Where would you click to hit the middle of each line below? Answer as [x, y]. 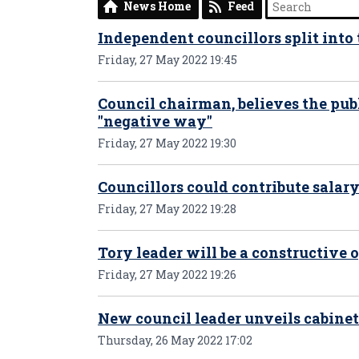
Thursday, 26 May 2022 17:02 [175, 340]
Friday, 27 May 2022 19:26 [167, 274]
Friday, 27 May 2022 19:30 [167, 143]
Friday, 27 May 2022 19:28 [167, 209]
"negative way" [155, 121]
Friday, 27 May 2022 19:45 [167, 60]
